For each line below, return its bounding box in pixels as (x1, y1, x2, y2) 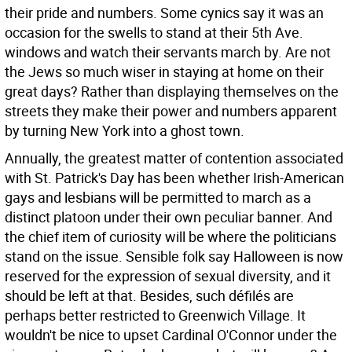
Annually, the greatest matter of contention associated (5, 148, 343, 167)
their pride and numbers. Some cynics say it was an (5, 3, 324, 22)
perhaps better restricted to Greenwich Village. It (5, 306, 306, 324)
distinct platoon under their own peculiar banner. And (5, 207, 332, 226)
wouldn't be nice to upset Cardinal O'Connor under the (5, 325, 337, 344)
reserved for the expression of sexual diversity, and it (5, 266, 331, 285)
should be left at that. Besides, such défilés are (5, 286, 294, 305)
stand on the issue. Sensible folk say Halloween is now (5, 247, 343, 266)
